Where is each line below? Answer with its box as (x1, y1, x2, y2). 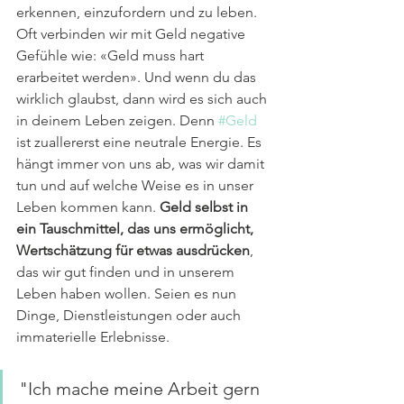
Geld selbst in (160, 197, 252, 216)
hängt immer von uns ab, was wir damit (16, 154, 268, 172)
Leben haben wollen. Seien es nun (16, 284, 240, 302)
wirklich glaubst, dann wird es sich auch (16, 89, 271, 107)
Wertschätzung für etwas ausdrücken (16, 241, 250, 259)
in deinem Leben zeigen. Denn (16, 111, 218, 129)
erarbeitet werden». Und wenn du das (16, 68, 260, 86)
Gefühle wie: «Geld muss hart (16, 46, 207, 64)
